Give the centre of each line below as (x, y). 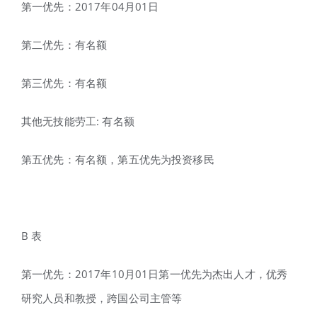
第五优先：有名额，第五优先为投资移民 (118, 159)
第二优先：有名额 (64, 44)
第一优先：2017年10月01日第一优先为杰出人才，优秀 (155, 273)
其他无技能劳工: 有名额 (78, 121)
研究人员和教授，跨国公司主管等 (102, 298)
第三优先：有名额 (64, 82)
